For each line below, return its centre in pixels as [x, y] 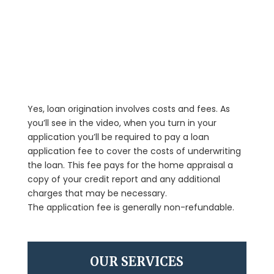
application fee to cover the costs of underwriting [134, 151]
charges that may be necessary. [97, 193]
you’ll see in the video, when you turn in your [122, 123]
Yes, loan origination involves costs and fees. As [128, 109]
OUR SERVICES [137, 261]
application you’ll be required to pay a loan [118, 137]
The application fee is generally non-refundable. [131, 207]
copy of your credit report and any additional [124, 179]
